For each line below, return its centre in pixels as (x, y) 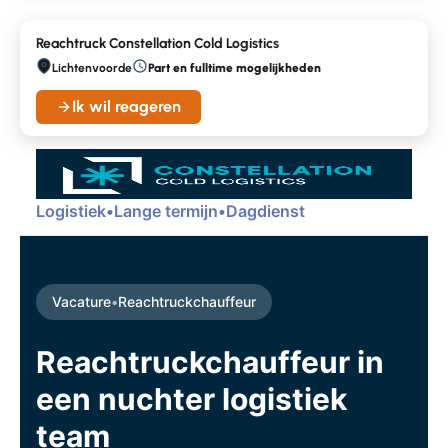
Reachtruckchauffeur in (210, 362)
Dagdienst (265, 211)
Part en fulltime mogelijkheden (234, 68)
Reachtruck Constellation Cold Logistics (157, 43)
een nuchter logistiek (191, 399)
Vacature (81, 301)
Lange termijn (166, 211)
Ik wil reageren (126, 106)
